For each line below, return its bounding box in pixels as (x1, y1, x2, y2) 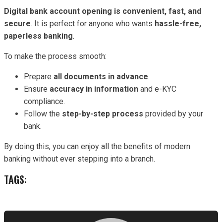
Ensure (24, 84, 50, 94)
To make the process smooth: (4, 52, 107, 61)
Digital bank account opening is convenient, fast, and (4, 6, 201, 16)
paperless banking (4, 31, 73, 41)
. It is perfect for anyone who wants (31, 19, 155, 29)
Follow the (24, 109, 62, 119)
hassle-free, (155, 19, 201, 29)
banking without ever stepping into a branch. (4, 154, 155, 164)
